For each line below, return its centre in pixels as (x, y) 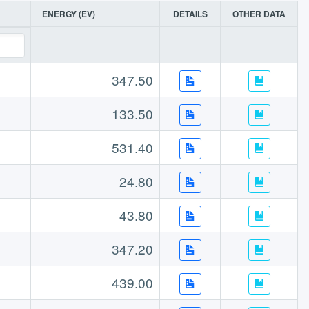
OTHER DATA (259, 14)
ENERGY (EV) (69, 14)
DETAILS (190, 14)
